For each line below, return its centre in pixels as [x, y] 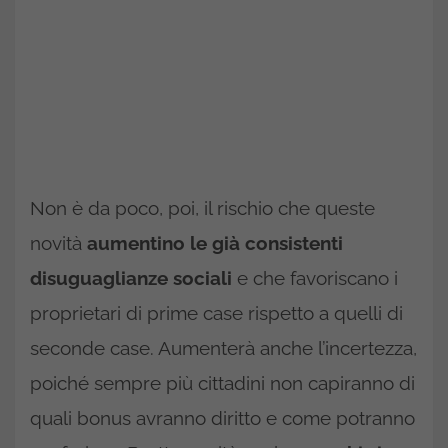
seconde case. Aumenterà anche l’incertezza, [223, 348]
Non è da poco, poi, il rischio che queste [202, 208]
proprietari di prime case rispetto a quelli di [216, 313]
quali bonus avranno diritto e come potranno [222, 418]
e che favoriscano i [315, 278]
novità [58, 243]
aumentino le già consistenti [215, 243]
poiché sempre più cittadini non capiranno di [222, 383]
